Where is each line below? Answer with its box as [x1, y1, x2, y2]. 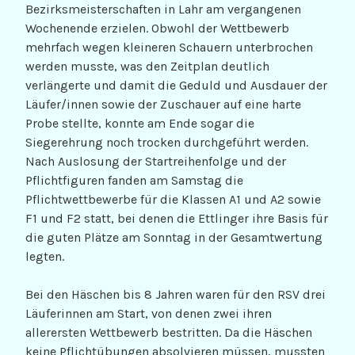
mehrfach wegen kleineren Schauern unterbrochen [25, 40, 313, 55]
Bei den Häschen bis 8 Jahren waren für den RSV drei [25, 287, 326, 303]
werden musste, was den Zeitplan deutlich [25, 59, 269, 74]
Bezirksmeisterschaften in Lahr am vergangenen [25, 2, 301, 17]
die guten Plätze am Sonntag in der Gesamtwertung [25, 230, 323, 246]
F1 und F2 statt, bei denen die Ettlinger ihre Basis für [25, 211, 328, 227]
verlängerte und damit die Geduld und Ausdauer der [25, 78, 327, 94]
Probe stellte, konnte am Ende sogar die [25, 116, 254, 132]
